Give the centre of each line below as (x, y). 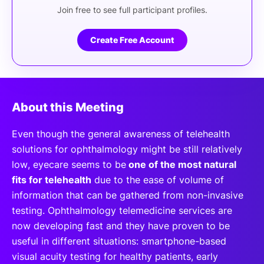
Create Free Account (132, 40)
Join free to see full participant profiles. (132, 9)
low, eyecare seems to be (69, 164)
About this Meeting (68, 107)
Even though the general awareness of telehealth (121, 133)
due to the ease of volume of (158, 179)
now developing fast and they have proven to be (121, 225)
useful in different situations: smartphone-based (119, 241)
